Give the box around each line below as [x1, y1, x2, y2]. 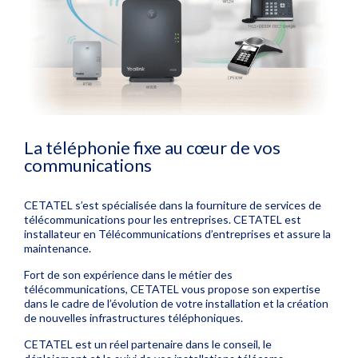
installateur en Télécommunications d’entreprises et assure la [24, 226, 331, 241]
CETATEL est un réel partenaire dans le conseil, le [24, 336, 272, 351]
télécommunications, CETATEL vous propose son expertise [24, 281, 320, 296]
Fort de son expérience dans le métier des [24, 267, 233, 281]
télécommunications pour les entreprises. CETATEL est [24, 212, 301, 226]
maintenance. [24, 241, 91, 255]
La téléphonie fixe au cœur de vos [24, 136, 280, 158]
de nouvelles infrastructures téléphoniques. [24, 310, 243, 324]
